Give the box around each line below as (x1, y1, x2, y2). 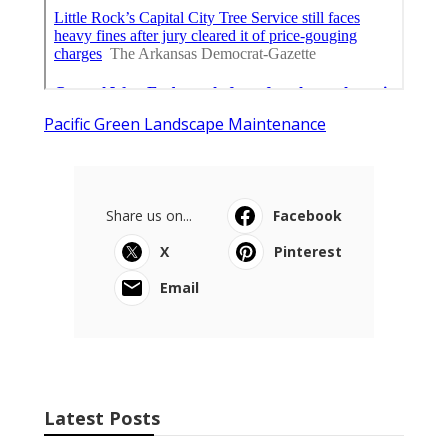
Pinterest (274, 241, 342, 261)
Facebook (273, 205, 342, 225)
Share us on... (106, 205, 192, 225)
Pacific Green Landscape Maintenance (44, 112, 326, 135)
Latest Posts (44, 405, 160, 430)
